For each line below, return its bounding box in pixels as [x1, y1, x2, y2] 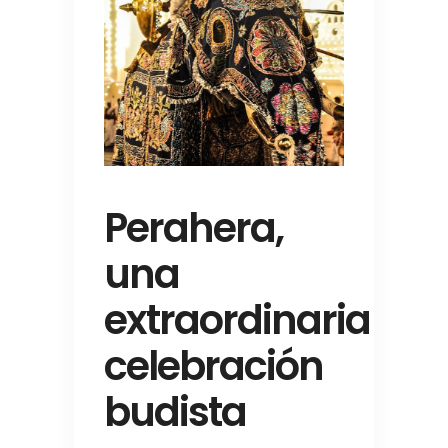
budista [104, 384, 246, 441]
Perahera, [104, 200, 283, 257]
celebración [104, 338, 323, 395]
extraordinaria [104, 292, 370, 349]
